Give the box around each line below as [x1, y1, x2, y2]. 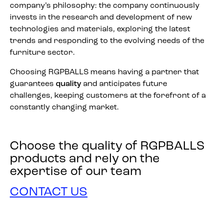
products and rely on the [10, 153, 160, 166]
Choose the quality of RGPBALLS [10, 140, 205, 153]
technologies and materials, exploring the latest [10, 25, 190, 34]
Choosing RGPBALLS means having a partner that [10, 68, 199, 77]
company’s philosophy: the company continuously [10, 2, 199, 10]
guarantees [10, 80, 56, 88]
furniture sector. [10, 49, 75, 57]
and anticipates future [83, 80, 167, 88]
